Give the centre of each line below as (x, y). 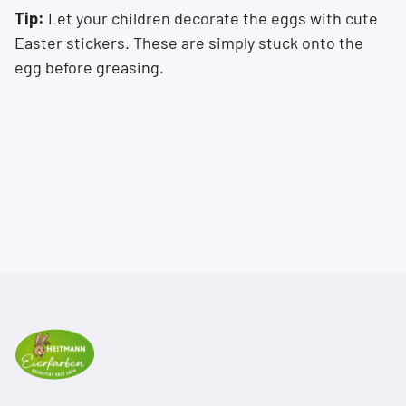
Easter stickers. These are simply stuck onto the (189, 43)
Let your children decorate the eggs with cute (213, 19)
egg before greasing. (89, 68)
